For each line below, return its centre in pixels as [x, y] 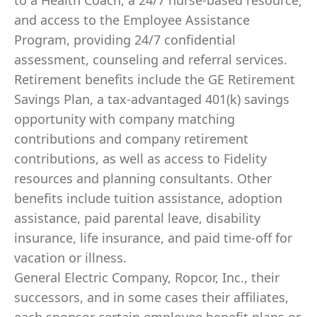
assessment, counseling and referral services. [151, 59]
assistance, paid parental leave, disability [137, 218]
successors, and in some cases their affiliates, [151, 297]
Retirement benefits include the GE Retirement [155, 79]
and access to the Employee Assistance [132, 20]
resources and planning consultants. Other [143, 178]
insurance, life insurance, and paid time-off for [153, 238]
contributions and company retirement [131, 139]
